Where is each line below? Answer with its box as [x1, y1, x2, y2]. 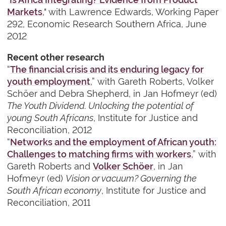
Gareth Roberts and [7, 161, 93, 172]
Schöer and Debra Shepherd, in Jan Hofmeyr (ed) [7, 88, 217, 99]
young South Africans [7, 112, 94, 124]
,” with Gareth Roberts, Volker [90, 76, 214, 87]
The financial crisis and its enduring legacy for [10, 64, 204, 75]
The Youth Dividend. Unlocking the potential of [7, 100, 194, 111]
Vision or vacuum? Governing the [66, 173, 197, 184]
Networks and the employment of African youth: [10, 137, 217, 148]
